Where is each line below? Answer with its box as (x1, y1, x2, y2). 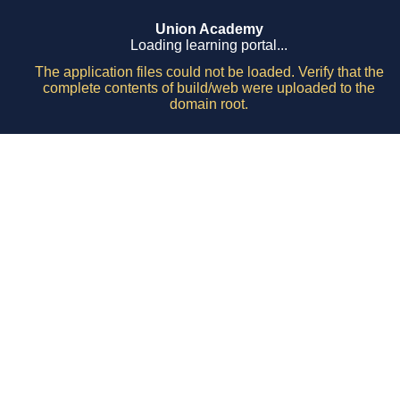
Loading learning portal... (130, 37, 287, 53)
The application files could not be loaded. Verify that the (34, 64, 384, 79)
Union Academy (154, 21, 263, 37)
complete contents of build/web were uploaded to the (43, 80, 375, 96)
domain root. (170, 96, 248, 112)
